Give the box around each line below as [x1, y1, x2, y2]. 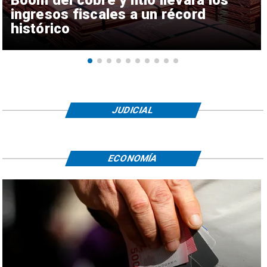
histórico [10, 20, 70, 37]
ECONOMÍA [106, 153, 160, 164]
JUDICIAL [110, 104, 156, 116]
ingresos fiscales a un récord [10, 5, 206, 23]
